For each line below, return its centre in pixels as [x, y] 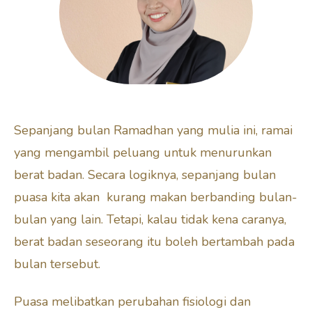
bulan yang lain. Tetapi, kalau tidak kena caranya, [150, 219]
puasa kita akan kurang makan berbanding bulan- [156, 197]
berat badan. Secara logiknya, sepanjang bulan [145, 174]
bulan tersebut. [59, 264]
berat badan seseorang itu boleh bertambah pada [154, 241]
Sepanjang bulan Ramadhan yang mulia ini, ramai [153, 130]
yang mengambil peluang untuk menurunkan [143, 152]
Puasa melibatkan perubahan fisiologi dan [132, 301]
